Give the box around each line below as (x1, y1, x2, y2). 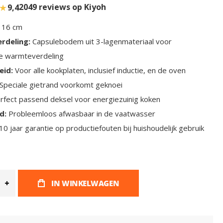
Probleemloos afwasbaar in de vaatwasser (6, 109, 156, 119)
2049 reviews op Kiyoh (19, 1, 107, 13)
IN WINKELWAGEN (51, 178, 119, 189)
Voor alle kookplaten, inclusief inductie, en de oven (13, 65, 186, 76)
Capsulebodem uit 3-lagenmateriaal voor (30, 36, 172, 47)
